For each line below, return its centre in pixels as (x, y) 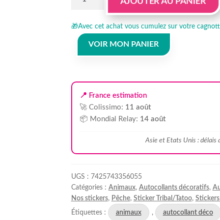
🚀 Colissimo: (102, 107)
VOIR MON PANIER (124, 44)
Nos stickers (89, 198)
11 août (138, 107)
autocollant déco (188, 213)
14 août (152, 119)
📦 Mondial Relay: (110, 119)
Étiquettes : (89, 213)
